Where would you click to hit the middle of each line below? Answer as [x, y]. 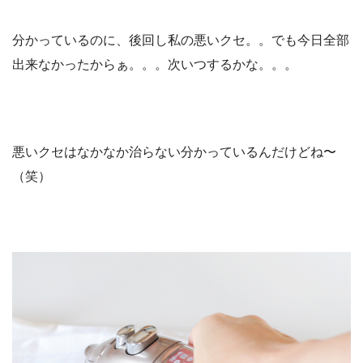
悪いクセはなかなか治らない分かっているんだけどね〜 [174, 152]
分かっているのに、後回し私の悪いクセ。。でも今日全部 [181, 40]
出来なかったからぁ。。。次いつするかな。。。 [155, 64]
